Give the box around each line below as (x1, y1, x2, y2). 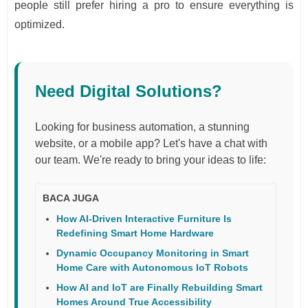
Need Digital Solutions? (35, 81, 222, 100)
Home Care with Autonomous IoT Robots (56, 262, 248, 274)
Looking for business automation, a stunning (35, 120, 250, 133)
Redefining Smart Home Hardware (56, 228, 214, 239)
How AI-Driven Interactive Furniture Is (56, 213, 232, 225)
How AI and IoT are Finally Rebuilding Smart (56, 282, 263, 294)
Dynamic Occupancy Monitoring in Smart (56, 247, 249, 259)
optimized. (14, 18, 65, 30)
